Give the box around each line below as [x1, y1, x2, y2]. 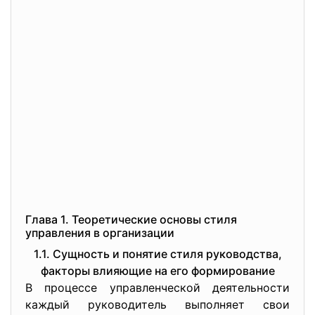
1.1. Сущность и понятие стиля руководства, [33, 247, 282, 261]
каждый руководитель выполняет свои [25, 297, 290, 311]
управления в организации [25, 226, 174, 240]
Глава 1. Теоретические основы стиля [25, 212, 237, 226]
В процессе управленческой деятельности [25, 281, 290, 295]
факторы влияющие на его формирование [40, 264, 275, 278]
